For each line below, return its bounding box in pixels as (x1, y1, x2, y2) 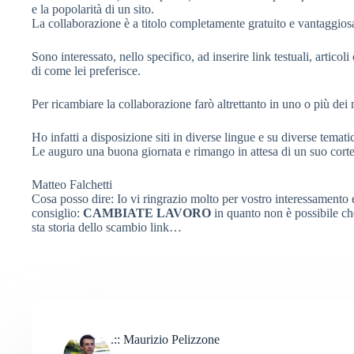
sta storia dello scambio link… (32, 220, 182, 234)
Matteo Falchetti (32, 178, 112, 191)
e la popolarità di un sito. (32, 2, 154, 16)
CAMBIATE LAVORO (83, 206, 211, 220)
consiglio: (32, 206, 83, 220)
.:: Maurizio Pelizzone (111, 333, 220, 346)
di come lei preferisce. (32, 64, 141, 77)
